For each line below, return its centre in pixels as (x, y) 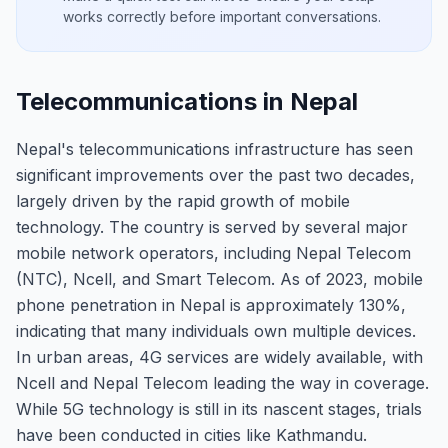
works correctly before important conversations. (222, 16)
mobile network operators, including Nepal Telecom (213, 253)
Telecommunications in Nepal (187, 101)
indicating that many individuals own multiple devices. (216, 331)
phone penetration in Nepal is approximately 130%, (211, 305)
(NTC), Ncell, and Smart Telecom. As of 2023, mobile (219, 279)
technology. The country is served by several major (212, 227)
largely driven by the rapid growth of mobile (183, 201)
